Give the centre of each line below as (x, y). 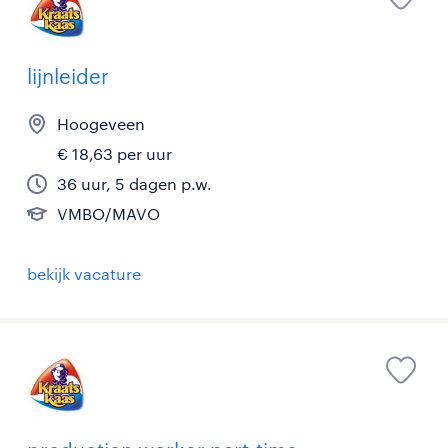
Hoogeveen (101, 123)
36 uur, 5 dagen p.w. (134, 183)
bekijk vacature (84, 273)
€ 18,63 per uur (114, 153)
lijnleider (68, 76)
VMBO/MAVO (108, 213)
